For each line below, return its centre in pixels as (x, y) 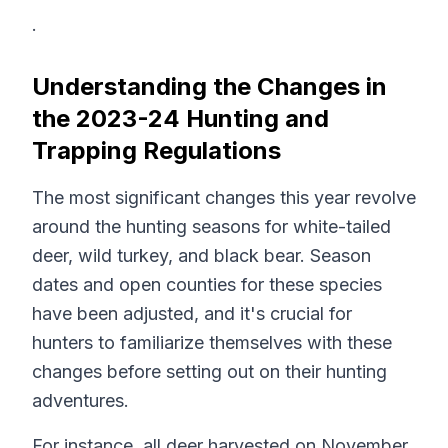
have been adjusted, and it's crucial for (192, 313)
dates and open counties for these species (207, 284)
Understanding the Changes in (209, 86)
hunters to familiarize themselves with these (212, 342)
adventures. (80, 400)
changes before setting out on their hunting (209, 371)
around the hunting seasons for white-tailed (211, 226)
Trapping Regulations (156, 150)
